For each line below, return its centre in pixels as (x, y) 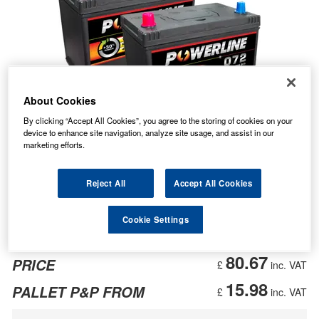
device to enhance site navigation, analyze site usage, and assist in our (149, 132)
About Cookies (60, 100)
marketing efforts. (54, 144)
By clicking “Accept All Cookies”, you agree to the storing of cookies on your (158, 120)
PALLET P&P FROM (78, 292)
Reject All (106, 183)
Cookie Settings (156, 219)
